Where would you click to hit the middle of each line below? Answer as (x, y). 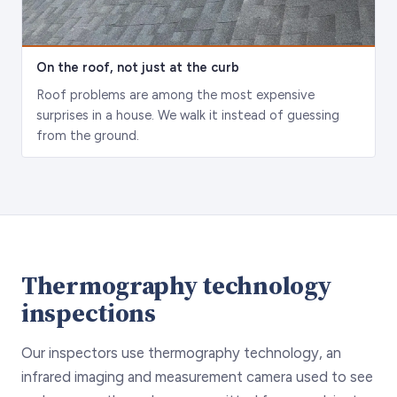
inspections (89, 312)
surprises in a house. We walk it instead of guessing (188, 115)
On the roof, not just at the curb (138, 67)
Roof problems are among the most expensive (175, 94)
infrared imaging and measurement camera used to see (197, 376)
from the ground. (88, 135)
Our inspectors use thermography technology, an (181, 352)
